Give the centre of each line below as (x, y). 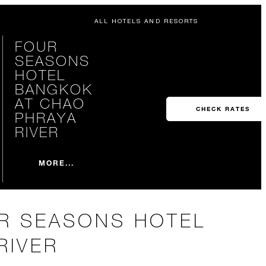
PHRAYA (46, 117)
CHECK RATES (223, 109)
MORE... (56, 162)
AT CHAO (50, 103)
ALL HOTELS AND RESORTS (146, 21)
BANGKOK (54, 89)
